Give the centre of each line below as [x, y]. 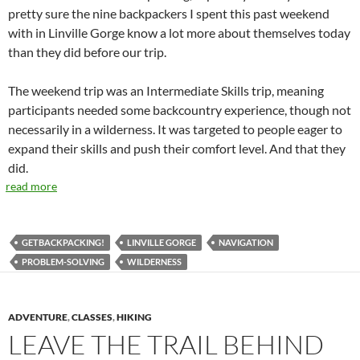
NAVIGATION [246, 242]
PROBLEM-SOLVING [63, 262]
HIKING [134, 317]
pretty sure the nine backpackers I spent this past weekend [169, 13]
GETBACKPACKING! [63, 242]
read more [31, 186]
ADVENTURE [38, 317]
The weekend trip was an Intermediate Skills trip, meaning [166, 90]
